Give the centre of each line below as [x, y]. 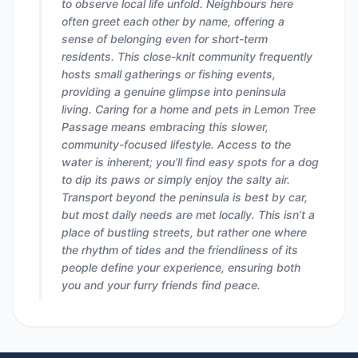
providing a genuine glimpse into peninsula [174, 91]
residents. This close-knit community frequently [187, 56]
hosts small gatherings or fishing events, [169, 74]
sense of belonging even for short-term [165, 39]
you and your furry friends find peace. [161, 285]
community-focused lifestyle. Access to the [176, 144]
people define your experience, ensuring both [181, 267]
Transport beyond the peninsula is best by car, [185, 197]
